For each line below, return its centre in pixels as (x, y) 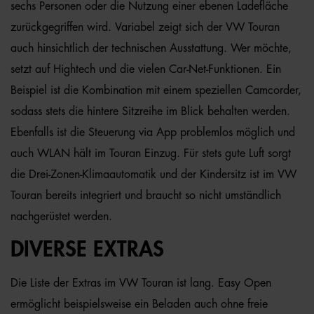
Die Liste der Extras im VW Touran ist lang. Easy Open (141, 283)
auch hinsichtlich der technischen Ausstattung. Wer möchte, (151, 48)
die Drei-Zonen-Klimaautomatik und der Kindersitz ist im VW (153, 175)
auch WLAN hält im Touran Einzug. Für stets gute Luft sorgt (151, 153)
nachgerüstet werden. (61, 217)
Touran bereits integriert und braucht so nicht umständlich (146, 196)
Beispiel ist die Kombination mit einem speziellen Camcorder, (156, 90)
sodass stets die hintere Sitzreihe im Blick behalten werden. (150, 111)
